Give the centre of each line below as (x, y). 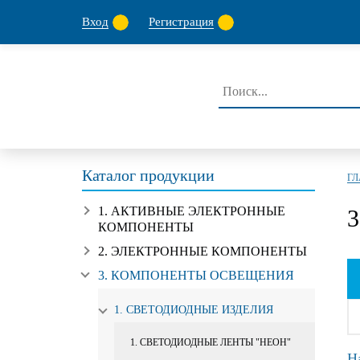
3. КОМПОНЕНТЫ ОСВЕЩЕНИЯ (196, 275)
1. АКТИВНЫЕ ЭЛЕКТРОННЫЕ (192, 211)
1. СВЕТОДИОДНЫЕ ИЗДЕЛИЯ (194, 310)
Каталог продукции (148, 175)
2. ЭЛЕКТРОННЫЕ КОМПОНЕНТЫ (202, 251)
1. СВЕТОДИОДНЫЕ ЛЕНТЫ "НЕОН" (211, 342)
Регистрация (181, 22)
